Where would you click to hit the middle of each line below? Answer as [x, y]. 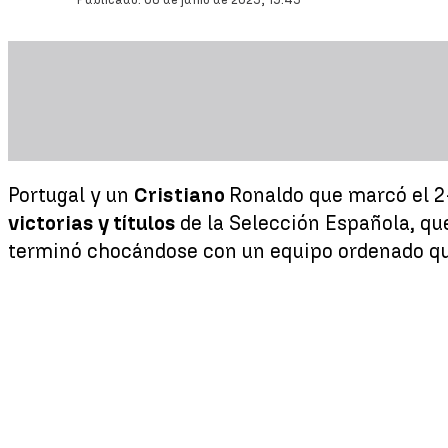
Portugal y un [71, 194]
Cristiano [181, 194]
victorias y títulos [94, 222]
